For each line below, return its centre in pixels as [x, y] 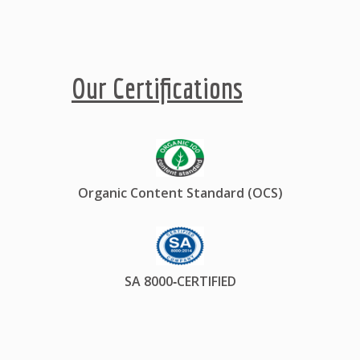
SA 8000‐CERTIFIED [180, 281]
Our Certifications [157, 88]
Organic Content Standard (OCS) [180, 193]
